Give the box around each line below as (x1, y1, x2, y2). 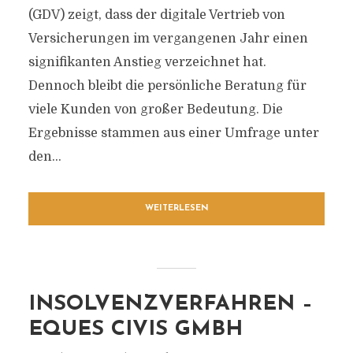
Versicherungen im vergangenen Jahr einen (28, 32, 308, 46)
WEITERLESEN (144, 204, 209, 213)
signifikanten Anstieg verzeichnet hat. (28, 55, 266, 69)
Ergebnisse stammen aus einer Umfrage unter (28, 126, 319, 140)
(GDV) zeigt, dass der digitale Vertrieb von (28, 8, 285, 22)
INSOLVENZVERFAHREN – (28, 294, 313, 315)
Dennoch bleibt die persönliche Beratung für (28, 79, 307, 93)
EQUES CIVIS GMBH (28, 319, 243, 340)
